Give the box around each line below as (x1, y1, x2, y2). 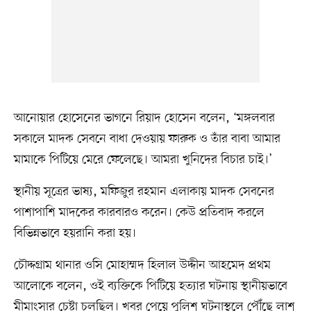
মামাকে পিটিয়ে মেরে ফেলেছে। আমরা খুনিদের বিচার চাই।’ (13, 151, 272, 169)
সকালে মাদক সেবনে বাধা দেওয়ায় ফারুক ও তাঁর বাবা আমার (13, 131, 280, 148)
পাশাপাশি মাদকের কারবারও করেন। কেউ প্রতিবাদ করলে (13, 204, 264, 221)
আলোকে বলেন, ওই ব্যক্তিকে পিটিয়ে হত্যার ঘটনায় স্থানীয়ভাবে (13, 278, 287, 295)
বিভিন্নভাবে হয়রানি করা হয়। (13, 225, 136, 242)
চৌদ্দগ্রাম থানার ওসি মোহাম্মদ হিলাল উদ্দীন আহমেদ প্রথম (13, 257, 271, 274)
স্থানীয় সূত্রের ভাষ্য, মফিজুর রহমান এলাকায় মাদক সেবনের (13, 183, 274, 201)
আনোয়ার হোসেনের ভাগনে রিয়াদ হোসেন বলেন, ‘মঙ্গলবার (13, 110, 275, 127)
